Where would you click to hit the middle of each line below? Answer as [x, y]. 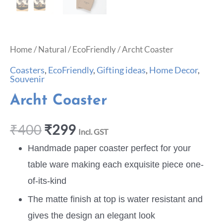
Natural [52, 49]
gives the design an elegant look [92, 216]
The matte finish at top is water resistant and [115, 199]
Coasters [27, 70]
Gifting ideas [121, 70]
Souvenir [27, 79]
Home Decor [173, 70]
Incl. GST [93, 131]
